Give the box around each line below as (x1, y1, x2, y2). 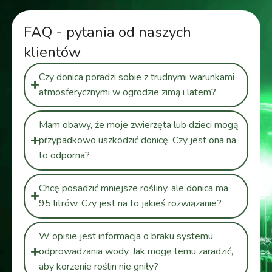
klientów (23, 42, 81, 62)
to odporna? (38, 148, 90, 162)
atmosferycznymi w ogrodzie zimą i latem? (38, 85, 216, 99)
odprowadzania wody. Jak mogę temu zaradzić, (38, 244, 233, 258)
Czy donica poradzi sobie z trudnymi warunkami (38, 70, 234, 84)
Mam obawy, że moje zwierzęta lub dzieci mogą (38, 118, 238, 132)
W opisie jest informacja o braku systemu (38, 229, 213, 243)
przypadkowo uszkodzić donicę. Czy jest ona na (38, 133, 236, 147)
